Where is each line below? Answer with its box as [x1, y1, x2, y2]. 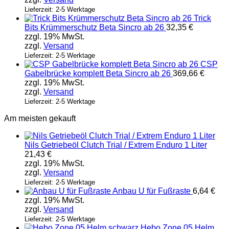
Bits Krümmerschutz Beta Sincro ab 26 [25, 23, 164, 32]
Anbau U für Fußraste [112, 187, 191, 196]
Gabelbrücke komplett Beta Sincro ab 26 [25, 69, 171, 78]
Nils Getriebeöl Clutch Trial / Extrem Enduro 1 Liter [25, 141, 207, 150]
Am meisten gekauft [4, 114, 76, 123]
